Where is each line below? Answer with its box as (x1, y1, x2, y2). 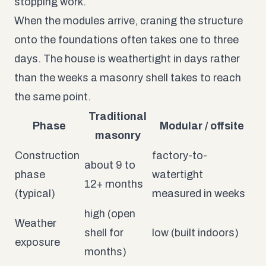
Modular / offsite (159, 119, 244, 132)
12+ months (84, 178, 143, 190)
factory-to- (152, 149, 207, 161)
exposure (15, 236, 60, 248)
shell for (84, 226, 123, 239)
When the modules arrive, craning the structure (14, 14, 243, 27)
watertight (152, 168, 203, 180)
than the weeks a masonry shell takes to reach (14, 71, 241, 84)
